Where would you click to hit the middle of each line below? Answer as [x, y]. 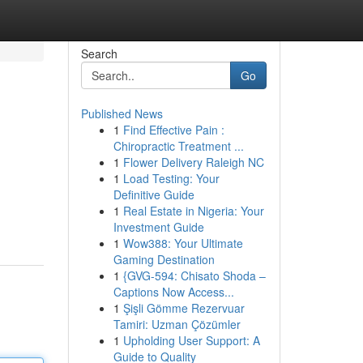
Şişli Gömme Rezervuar [184, 308]
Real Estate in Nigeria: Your [193, 211]
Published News [122, 113]
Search [99, 53]
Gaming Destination [164, 259]
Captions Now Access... [173, 292]
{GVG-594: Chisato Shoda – [194, 275]
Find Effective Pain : [173, 130]
